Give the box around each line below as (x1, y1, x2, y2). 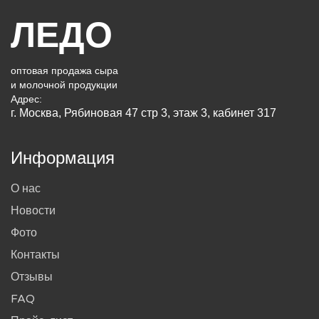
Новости (11, 203, 56, 218)
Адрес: (11, 93, 42, 105)
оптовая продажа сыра (11, 64, 118, 76)
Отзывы (11, 269, 53, 284)
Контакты (11, 247, 60, 262)
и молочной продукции (11, 78, 117, 90)
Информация (11, 147, 115, 167)
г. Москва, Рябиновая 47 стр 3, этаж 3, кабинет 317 (11, 106, 276, 119)
